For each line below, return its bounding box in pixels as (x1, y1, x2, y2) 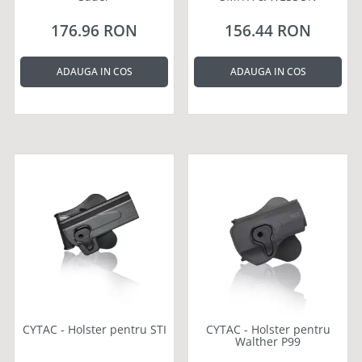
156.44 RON (225, 19, 311, 41)
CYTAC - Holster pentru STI (22, 322, 166, 338)
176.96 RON (51, 19, 137, 41)
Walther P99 (235, 334, 301, 350)
